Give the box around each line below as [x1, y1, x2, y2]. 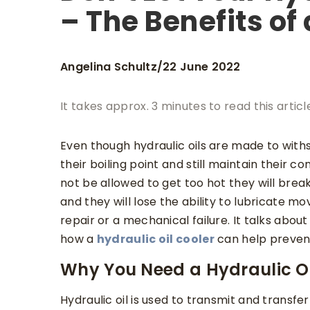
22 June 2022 [163, 58, 241, 75]
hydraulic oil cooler [96, 231, 215, 248]
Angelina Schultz [60, 58, 157, 75]
